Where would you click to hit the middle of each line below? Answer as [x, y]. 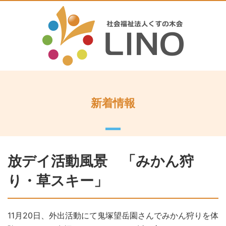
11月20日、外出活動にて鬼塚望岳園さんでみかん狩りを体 [113, 215]
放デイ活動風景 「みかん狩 [101, 161]
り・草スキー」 [58, 181]
